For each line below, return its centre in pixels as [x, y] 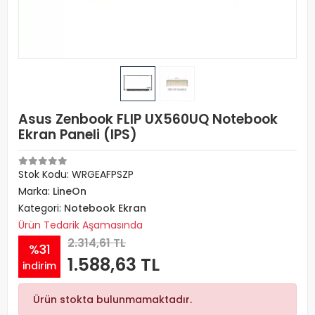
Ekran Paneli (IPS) [78, 135]
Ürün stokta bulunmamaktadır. [112, 300]
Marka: [36, 191]
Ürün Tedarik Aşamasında [81, 225]
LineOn [70, 191]
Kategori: [41, 208]
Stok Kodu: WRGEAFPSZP [76, 174]
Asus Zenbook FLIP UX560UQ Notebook [148, 119]
